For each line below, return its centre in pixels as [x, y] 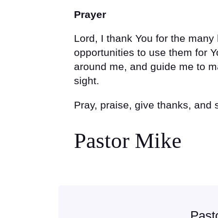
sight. [87, 81]
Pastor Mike [128, 140]
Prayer [90, 14]
